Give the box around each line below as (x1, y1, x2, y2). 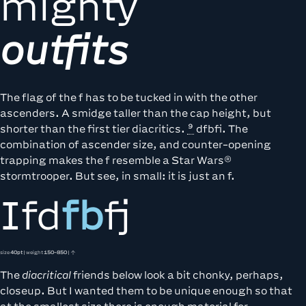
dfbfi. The (194, 123, 248, 135)
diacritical (22, 269, 71, 281)
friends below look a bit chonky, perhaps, (71, 269, 283, 281)
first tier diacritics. (87, 123, 187, 135)
